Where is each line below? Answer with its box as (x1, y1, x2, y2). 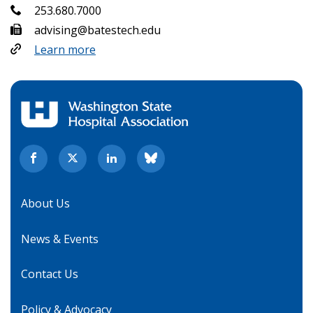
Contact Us (21, 266, 78, 282)
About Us (21, 196, 70, 212)
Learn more (34, 41, 96, 57)
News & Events (21, 231, 99, 247)
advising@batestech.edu (34, 22, 161, 38)
